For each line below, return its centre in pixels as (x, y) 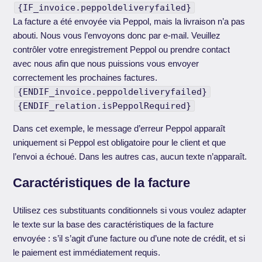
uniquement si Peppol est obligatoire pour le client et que (120, 142)
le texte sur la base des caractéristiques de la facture (113, 225)
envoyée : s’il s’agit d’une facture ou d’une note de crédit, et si (129, 239)
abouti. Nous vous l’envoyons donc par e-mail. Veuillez (117, 35)
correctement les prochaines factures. (85, 77)
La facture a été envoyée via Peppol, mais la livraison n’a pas (129, 21)
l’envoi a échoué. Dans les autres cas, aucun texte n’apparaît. (130, 156)
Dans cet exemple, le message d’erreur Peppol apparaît (119, 128)
